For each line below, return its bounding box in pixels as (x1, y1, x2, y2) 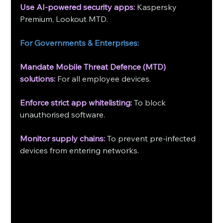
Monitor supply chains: (20, 133, 106, 143)
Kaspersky (137, 1, 179, 12)
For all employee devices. (55, 73, 151, 84)
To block (132, 97, 168, 108)
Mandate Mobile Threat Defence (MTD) (20, 61, 168, 72)
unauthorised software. (20, 109, 106, 119)
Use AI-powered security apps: (20, 1, 137, 12)
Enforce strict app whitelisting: (20, 97, 132, 108)
